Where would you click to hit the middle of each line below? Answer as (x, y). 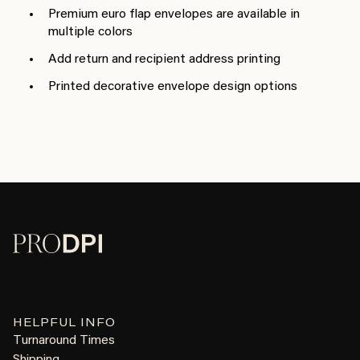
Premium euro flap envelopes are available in (174, 15)
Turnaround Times (64, 341)
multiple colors (90, 33)
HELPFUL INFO (64, 324)
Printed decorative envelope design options (173, 87)
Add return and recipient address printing (164, 60)
